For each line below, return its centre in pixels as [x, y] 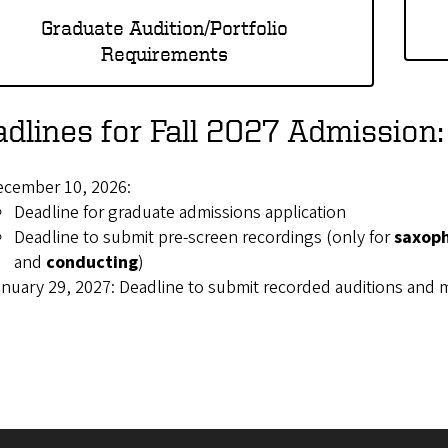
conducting [90, 263]
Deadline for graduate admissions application [180, 213]
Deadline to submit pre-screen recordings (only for [204, 238]
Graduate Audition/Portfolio [164, 28]
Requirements [164, 54]
